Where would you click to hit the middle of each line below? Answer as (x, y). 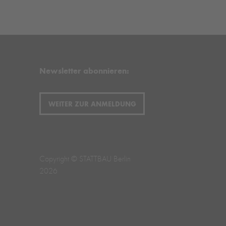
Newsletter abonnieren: (84, 71)
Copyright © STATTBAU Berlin (85, 159)
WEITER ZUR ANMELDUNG (92, 104)
